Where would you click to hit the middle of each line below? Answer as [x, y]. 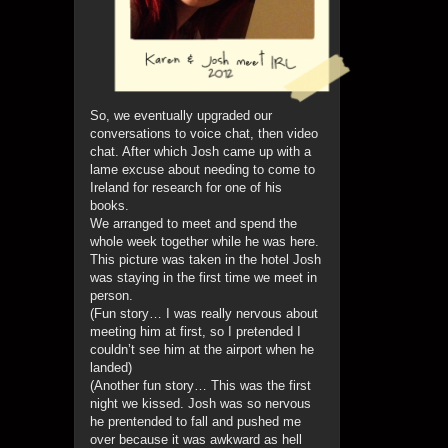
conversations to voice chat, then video [204, 134]
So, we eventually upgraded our [181, 116]
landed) [111, 368]
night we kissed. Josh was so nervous [200, 404]
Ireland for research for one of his [186, 188]
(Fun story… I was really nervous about [204, 314]
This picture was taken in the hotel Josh [205, 260]
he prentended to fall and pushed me [195, 422]
